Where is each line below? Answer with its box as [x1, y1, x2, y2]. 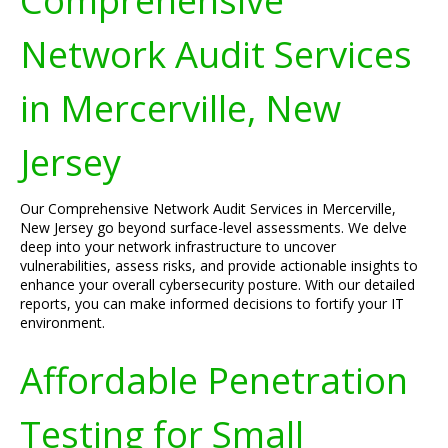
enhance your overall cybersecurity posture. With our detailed [20, 275, 415, 294]
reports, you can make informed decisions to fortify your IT [20, 294, 404, 313]
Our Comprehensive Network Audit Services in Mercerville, [20, 199, 396, 218]
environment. [20, 313, 105, 332]
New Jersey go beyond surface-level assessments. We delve [20, 218, 407, 237]
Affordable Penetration [20, 355, 408, 405]
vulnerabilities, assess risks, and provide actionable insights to [20, 256, 418, 275]
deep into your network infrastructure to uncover [20, 237, 336, 256]
